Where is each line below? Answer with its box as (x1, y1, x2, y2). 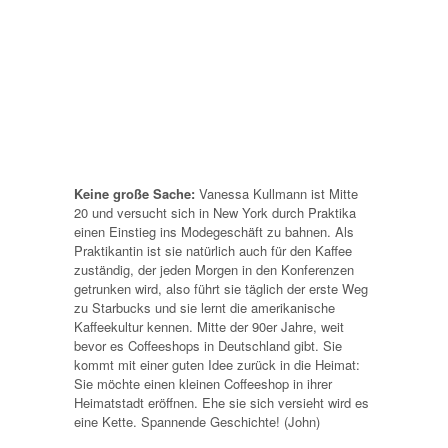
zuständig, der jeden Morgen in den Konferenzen (74, 259, 354, 279)
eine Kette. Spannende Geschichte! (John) (74, 411, 320, 431)
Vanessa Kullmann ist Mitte (195, 183, 358, 203)
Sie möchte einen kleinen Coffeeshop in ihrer (74, 373, 332, 393)
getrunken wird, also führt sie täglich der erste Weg (74, 278, 368, 298)
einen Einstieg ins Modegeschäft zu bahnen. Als (74, 221, 354, 241)
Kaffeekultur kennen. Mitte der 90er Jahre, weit (74, 316, 344, 336)
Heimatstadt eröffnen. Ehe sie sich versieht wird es (74, 392, 369, 412)
